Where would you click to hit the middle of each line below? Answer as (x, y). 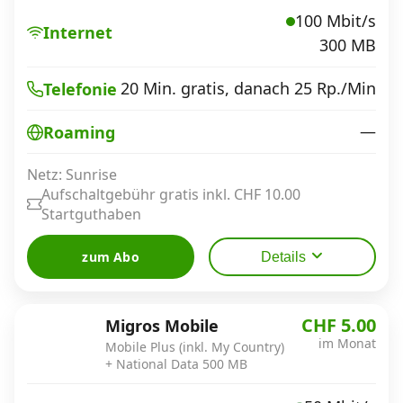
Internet (78, 33)
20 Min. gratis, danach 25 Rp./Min (248, 88)
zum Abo (111, 257)
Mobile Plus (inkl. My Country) (195, 347)
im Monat (347, 343)
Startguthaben (91, 214)
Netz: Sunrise (72, 175)
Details (283, 257)
